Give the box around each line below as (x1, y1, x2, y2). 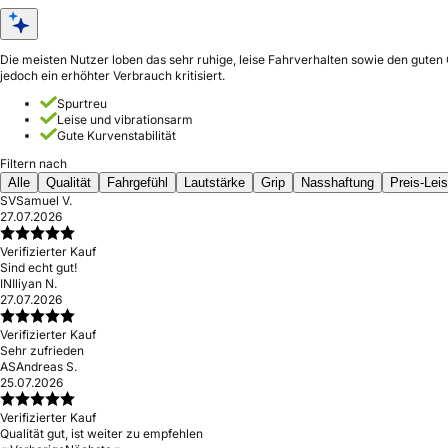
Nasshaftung (301, 175, 374, 190)
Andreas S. (16, 359, 77, 374)
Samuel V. (16, 193, 72, 208)
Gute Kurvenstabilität (57, 128, 176, 143)
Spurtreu (57, 96, 107, 111)
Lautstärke (184, 175, 245, 190)
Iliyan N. (12, 276, 57, 291)
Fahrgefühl (107, 175, 168, 190)
